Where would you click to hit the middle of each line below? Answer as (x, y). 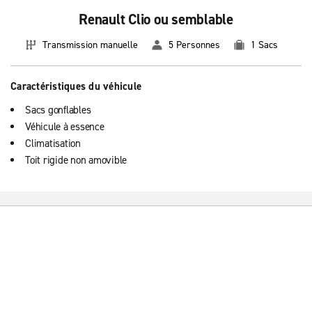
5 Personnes (194, 45)
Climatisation (53, 143)
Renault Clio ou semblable (156, 19)
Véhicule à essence (65, 127)
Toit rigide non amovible (76, 160)
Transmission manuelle (90, 45)
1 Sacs (264, 45)
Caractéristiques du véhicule (76, 86)
